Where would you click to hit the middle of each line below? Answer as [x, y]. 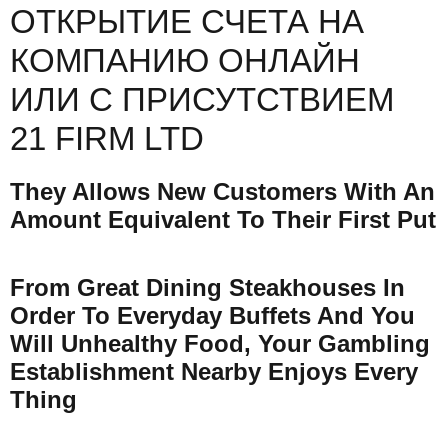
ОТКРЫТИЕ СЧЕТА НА [187, 22]
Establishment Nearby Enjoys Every [214, 372]
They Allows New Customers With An [222, 192]
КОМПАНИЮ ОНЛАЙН [185, 61]
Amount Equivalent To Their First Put [223, 220]
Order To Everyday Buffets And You [212, 316]
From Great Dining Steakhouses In [207, 288]
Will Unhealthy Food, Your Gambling [220, 344]
